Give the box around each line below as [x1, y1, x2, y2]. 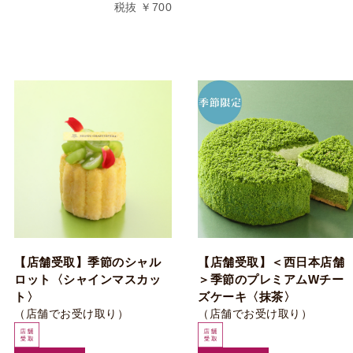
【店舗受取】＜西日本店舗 [198, 255, 344, 269]
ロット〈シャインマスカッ [14, 273, 161, 286]
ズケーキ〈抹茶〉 [198, 290, 295, 303]
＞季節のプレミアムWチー [198, 273, 344, 286]
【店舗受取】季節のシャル [14, 255, 161, 269]
